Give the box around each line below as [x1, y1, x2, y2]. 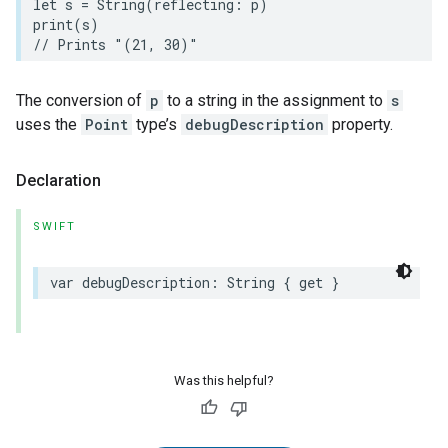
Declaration [16, 171, 101, 190]
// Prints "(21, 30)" [33, 35, 198, 54]
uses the [16, 115, 81, 134]
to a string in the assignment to [163, 91, 387, 110]
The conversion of [16, 91, 146, 110]
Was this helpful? [174, 373, 274, 388]
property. [328, 115, 393, 134]
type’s [132, 115, 181, 134]
